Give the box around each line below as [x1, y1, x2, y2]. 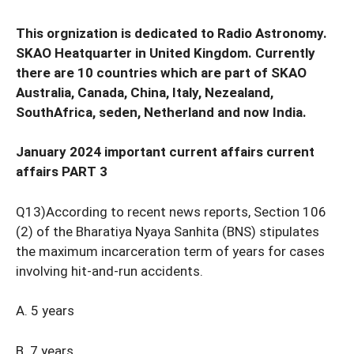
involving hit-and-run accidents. [16, 262, 203, 279]
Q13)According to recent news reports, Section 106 [16, 203, 326, 220]
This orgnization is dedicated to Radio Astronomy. [16, 24, 327, 41]
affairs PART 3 [16, 164, 107, 180]
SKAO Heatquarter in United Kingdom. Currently [16, 44, 315, 61]
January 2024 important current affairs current [16, 144, 314, 160]
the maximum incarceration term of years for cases [16, 243, 325, 259]
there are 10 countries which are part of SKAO [16, 64, 307, 81]
